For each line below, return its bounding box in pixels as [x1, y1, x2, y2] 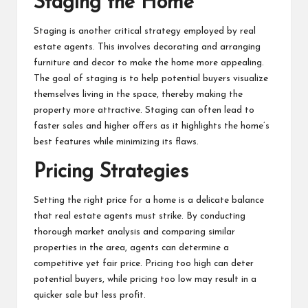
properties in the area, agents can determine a [34, 243, 229, 253]
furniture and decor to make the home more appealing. [34, 58, 264, 68]
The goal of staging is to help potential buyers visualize [34, 74, 268, 84]
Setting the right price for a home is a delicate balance [34, 196, 264, 206]
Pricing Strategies [34, 162, 188, 183]
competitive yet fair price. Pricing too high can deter [34, 259, 254, 269]
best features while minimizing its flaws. [34, 137, 199, 147]
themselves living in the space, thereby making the [34, 90, 243, 100]
